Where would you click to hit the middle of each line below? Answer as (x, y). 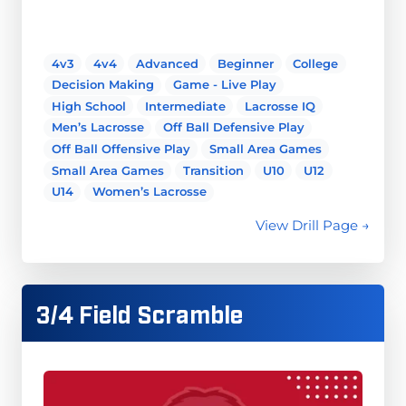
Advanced (167, 63)
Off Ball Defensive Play (233, 127)
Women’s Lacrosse (149, 192)
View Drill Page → (313, 225)
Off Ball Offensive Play (121, 148)
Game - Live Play (224, 85)
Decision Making (102, 85)
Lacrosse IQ (280, 106)
